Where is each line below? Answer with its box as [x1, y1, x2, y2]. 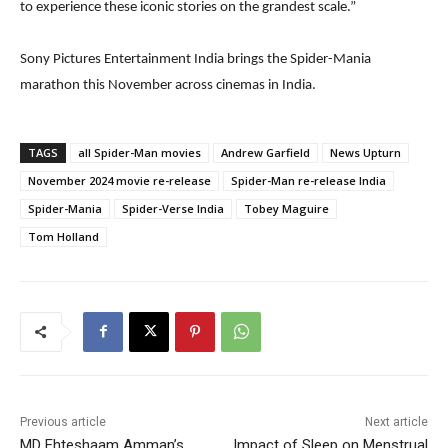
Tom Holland [28, 228, 99, 244]
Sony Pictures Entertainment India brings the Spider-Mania [20, 51, 371, 67]
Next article [364, 414, 428, 429]
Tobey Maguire [244, 200, 329, 216]
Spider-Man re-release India [231, 172, 386, 188]
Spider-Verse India [122, 200, 224, 216]
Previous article [20, 414, 106, 429]
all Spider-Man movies [78, 144, 201, 160]
